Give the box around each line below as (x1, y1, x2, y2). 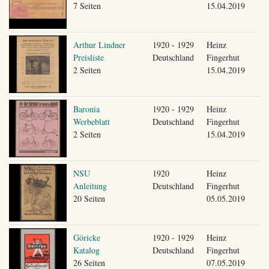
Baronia (73, 103, 100, 115)
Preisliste (73, 51, 104, 63)
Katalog (73, 244, 100, 256)
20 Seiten (73, 192, 105, 204)
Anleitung (73, 180, 107, 192)
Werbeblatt (73, 115, 110, 127)
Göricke (73, 231, 100, 243)
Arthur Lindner (73, 38, 125, 50)
